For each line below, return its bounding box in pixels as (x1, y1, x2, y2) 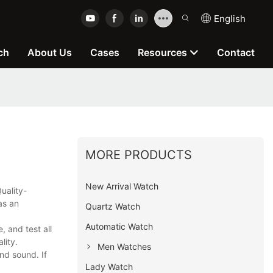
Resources (138, 46, 187, 58)
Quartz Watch (85, 200, 141, 211)
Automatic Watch (85, 221, 154, 232)
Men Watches (97, 241, 152, 252)
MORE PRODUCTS (85, 147, 193, 162)
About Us (27, 46, 72, 58)
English (214, 12, 246, 24)
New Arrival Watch (85, 180, 159, 191)
